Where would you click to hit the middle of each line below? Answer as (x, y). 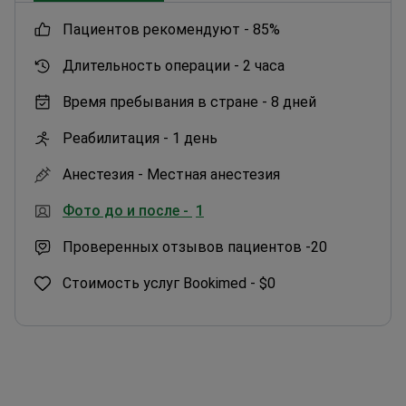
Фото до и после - (127, 210)
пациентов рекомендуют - (161, 29)
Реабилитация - (116, 138)
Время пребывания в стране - (165, 101)
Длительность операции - (151, 65)
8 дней (294, 101)
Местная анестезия (213, 174)
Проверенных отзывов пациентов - (187, 246)
